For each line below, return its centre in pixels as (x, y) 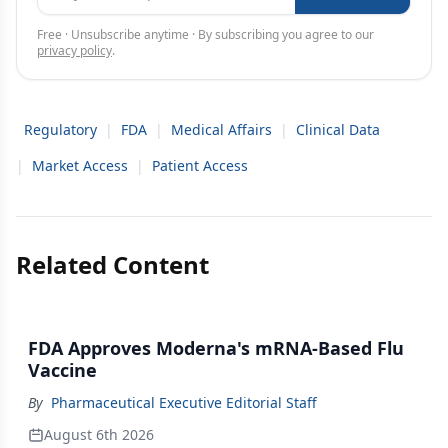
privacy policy (74, 50)
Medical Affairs (221, 129)
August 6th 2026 (99, 434)
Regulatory (60, 129)
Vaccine (62, 370)
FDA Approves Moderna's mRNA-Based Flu (216, 348)
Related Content (112, 264)
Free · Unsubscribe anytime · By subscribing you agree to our (205, 34)
